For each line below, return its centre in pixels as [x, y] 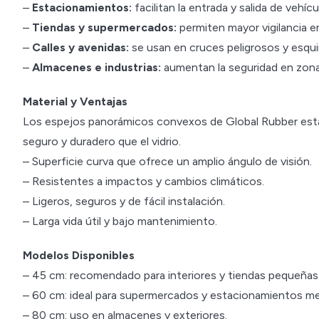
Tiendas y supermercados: [104, 27]
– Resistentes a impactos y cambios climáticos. [143, 181]
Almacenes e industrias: [96, 67]
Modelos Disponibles [79, 255]
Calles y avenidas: [80, 47]
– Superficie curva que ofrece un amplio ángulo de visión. [167, 161]
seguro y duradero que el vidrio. [102, 141]
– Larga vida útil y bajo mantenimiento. [120, 221]
